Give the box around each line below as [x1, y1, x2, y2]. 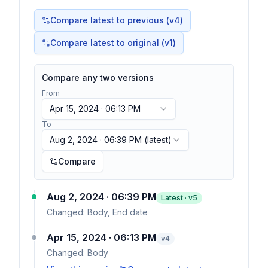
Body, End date [87, 207, 148, 217]
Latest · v [161, 193, 193, 202]
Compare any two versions [42, 72, 154, 83]
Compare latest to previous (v [50, 15, 174, 25]
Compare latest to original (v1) [50, 38, 176, 48]
